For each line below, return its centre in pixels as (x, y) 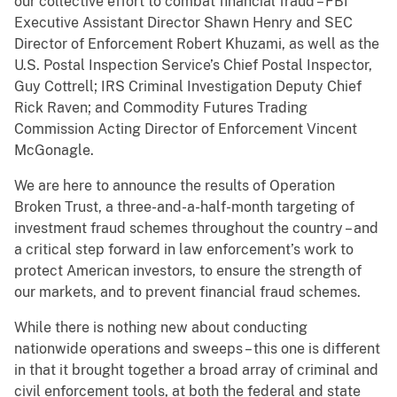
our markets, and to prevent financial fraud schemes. (187, 292)
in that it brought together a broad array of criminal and (196, 370)
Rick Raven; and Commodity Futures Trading (161, 108)
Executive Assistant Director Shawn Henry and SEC (183, 23)
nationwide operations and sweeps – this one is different (197, 349)
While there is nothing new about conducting (161, 328)
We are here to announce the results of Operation (175, 186)
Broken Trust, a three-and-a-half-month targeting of (184, 207)
